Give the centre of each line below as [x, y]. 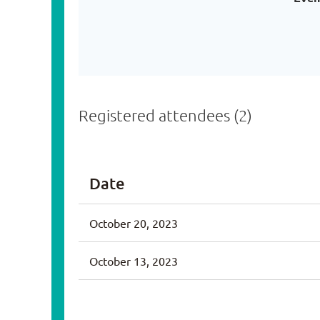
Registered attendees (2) [165, 115]
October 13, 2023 [134, 261]
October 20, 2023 [134, 223]
